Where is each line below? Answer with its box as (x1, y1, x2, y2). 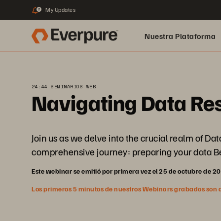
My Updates (45, 6, 75, 13)
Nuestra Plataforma (145, 31, 216, 41)
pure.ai (145, 63, 170, 73)
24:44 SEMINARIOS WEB (32, 83, 96, 90)
